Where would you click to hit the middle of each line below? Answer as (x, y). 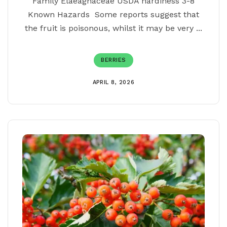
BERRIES (113, 60)
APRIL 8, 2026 (113, 82)
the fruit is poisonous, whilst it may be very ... (113, 28)
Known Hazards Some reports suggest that (113, 14)
